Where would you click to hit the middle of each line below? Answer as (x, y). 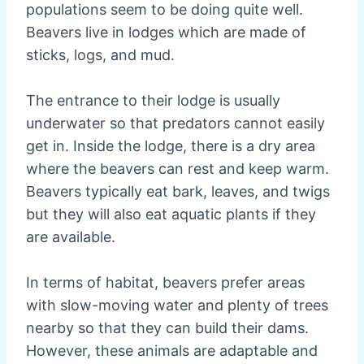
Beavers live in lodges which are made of (166, 32)
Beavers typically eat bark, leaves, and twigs (178, 192)
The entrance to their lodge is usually (153, 101)
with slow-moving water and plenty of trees (177, 305)
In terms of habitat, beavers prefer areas (165, 283)
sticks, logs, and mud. (100, 55)
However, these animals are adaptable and (172, 351)
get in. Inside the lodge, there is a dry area (171, 146)
